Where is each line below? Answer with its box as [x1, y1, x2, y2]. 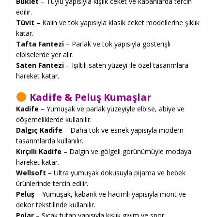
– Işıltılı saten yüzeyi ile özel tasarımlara [64, 60, 188, 70]
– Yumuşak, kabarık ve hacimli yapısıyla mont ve [34, 189, 186, 199]
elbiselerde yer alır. [16, 49, 74, 59]
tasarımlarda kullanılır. [16, 136, 83, 145]
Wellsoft [16, 168, 46, 177]
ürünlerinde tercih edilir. [16, 178, 88, 188]
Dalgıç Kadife [16, 125, 62, 135]
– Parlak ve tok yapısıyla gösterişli [64, 39, 170, 48]
